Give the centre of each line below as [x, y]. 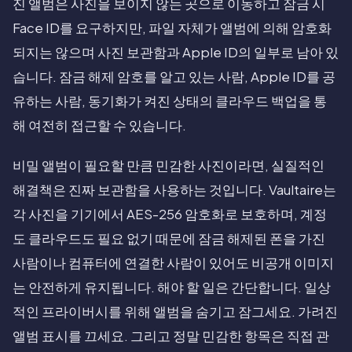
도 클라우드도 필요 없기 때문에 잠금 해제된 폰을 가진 [169, 239]
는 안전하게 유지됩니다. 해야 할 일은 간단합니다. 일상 [172, 288]
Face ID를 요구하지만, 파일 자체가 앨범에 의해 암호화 [172, 28]
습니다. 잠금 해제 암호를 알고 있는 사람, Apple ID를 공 [174, 77]
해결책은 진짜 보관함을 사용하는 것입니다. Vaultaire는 [174, 190]
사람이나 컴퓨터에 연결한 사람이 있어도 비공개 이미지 [173, 263]
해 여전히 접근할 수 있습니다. [99, 126]
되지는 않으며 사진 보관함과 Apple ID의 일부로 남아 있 [176, 53]
